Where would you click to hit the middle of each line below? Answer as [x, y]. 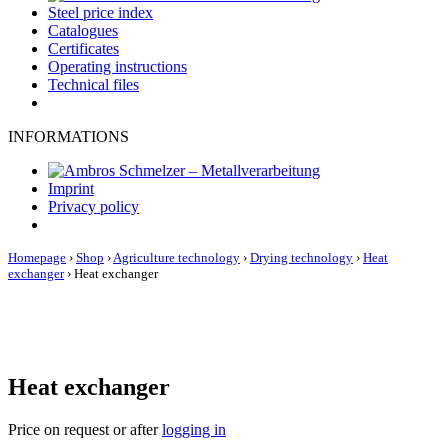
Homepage [37, 257]
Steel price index [100, 12]
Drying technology [301, 257]
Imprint [71, 188]
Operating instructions [117, 66]
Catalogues [83, 30]
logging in [194, 429]
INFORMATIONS [68, 136]
